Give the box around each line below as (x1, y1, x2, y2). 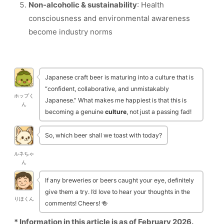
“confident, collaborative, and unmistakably (45, 85, 169, 93)
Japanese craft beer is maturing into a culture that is (45, 73, 193, 81)
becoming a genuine (45, 108, 105, 116)
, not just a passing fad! (126, 108, 191, 116)
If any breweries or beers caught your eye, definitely (45, 176, 194, 184)
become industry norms (28, 27, 112, 37)
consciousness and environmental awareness (28, 13, 190, 23)
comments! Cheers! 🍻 (45, 199, 107, 207)
